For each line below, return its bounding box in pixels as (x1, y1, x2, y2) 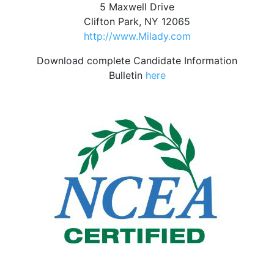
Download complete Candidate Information (37, 54, 237, 67)
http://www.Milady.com (83, 30, 191, 42)
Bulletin (108, 69, 146, 81)
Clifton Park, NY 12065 (84, 15, 190, 28)
